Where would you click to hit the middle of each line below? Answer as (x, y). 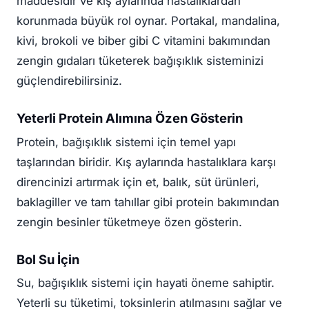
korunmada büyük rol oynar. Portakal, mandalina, (148, 20)
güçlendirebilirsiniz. (69, 80)
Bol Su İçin (48, 259)
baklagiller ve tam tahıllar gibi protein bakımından (148, 202)
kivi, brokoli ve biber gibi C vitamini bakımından (143, 40)
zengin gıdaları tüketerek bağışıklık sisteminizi (140, 60)
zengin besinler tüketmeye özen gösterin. (129, 222)
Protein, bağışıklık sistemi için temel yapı (126, 142)
